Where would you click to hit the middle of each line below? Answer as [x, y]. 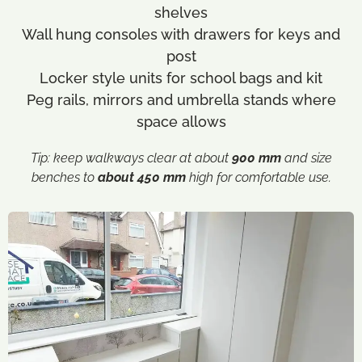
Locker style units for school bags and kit [181, 78]
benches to [64, 177]
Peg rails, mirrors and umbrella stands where [181, 100]
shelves [181, 13]
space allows [181, 122]
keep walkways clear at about [142, 158]
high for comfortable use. [258, 177]
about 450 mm [141, 177]
